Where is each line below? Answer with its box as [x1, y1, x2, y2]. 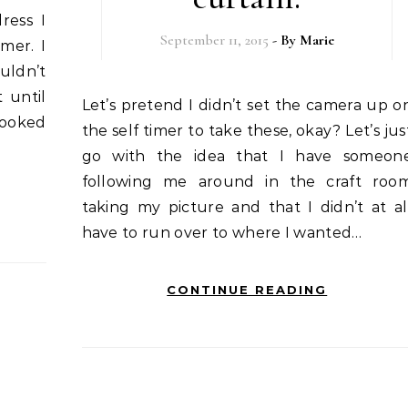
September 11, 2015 [159, 31, 269, 49]
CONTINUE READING [167, 282, 328, 297]
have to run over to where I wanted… [81, 224, 362, 241]
